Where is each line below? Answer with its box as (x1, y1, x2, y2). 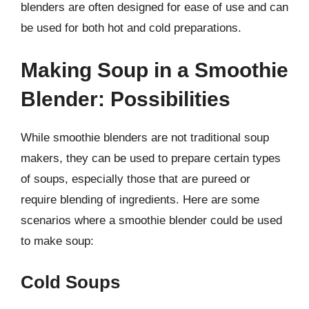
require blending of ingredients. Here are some (21, 193, 259, 206)
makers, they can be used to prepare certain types (21, 152, 281, 165)
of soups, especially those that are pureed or (21, 172, 250, 186)
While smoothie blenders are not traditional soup (21, 131, 269, 144)
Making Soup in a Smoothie (21, 59, 288, 81)
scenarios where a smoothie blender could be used (21, 214, 282, 227)
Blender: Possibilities (21, 88, 230, 110)
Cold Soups (21, 271, 120, 292)
